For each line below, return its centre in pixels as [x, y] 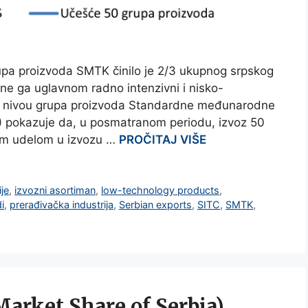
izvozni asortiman [55, 190]
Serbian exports [155, 205]
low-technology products [161, 190]
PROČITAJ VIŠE [163, 140]
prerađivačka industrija [62, 205]
